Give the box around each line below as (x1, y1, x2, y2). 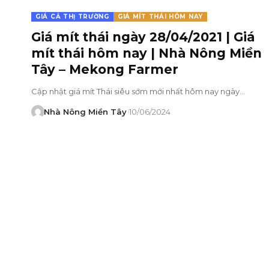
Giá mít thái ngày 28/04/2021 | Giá (31, 29, 255, 44)
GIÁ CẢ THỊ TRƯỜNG (35, 12, 109, 20)
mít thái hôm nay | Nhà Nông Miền (31, 45, 262, 61)
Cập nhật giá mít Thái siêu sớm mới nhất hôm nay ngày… (31, 86, 245, 96)
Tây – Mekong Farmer (31, 61, 178, 77)
